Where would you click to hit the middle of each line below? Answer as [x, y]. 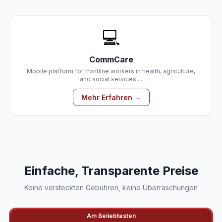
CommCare [111, 59]
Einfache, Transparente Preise [111, 171]
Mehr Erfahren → [111, 97]
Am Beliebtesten [111, 216]
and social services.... [111, 79]
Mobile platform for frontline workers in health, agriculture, [111, 71]
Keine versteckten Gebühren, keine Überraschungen [111, 188]
